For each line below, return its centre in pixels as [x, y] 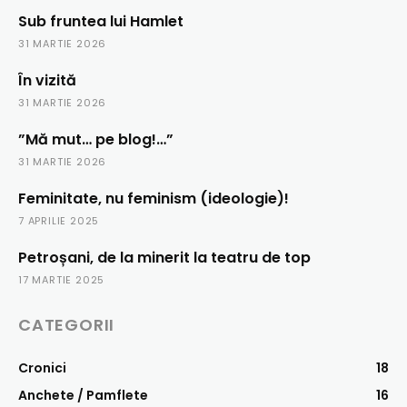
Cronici [42, 368]
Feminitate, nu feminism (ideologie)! [154, 199]
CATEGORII [67, 325]
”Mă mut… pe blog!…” [99, 140]
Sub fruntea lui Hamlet [101, 22]
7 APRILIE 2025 [59, 221]
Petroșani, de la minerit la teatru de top [164, 258]
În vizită [47, 81]
